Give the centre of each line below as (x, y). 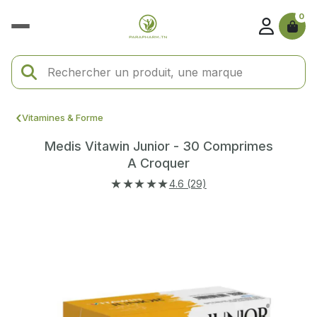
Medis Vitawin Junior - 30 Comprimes (158, 146)
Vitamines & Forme (63, 117)
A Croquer (158, 163)
